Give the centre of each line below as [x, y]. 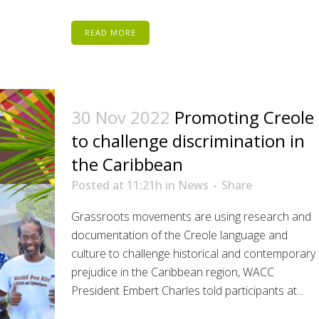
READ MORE [110, 32]
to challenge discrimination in [188, 141]
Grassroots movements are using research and [191, 216]
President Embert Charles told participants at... [187, 291]
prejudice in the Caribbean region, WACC [172, 272]
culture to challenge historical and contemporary [193, 253]
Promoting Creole [244, 117]
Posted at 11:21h [116, 185]
